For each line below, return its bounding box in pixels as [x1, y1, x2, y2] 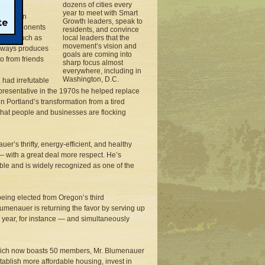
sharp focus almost [63, 59, 123, 67]
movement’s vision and [63, 42, 137, 50]
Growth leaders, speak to [63, 17, 143, 25]
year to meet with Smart [63, 9, 138, 17]
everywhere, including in [63, 67, 141, 75]
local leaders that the [63, 34, 130, 42]
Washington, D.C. [63, 75, 119, 83]
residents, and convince [63, 25, 139, 34]
